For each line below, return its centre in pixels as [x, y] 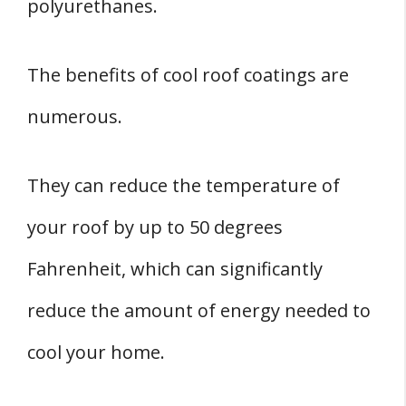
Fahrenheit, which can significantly [175, 269]
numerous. [75, 117]
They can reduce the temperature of [184, 186]
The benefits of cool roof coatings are [188, 75]
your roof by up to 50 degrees [155, 227]
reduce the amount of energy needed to [199, 311]
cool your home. [96, 353]
